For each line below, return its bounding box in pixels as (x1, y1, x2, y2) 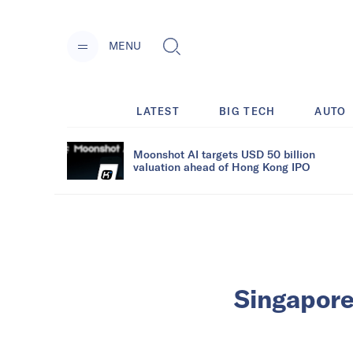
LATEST (136, 104, 180, 117)
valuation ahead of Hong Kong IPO (133, 159, 310, 173)
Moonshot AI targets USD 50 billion (133, 147, 315, 161)
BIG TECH (219, 104, 276, 117)
